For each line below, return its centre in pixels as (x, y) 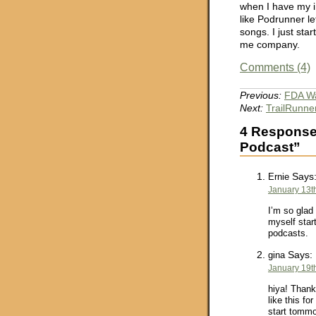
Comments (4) (275, 67)
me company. (270, 45)
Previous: (261, 95)
